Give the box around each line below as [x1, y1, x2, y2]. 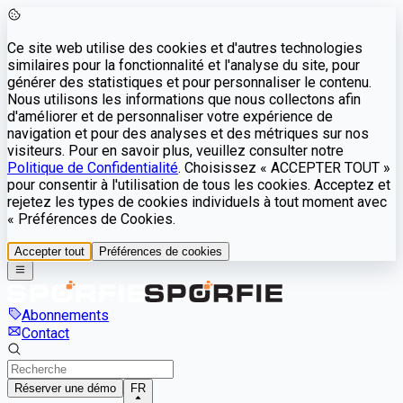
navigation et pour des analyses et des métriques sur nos [7, 125, 369, 142]
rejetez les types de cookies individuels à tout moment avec [7, 193, 387, 210]
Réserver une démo [14, 381, 116, 396]
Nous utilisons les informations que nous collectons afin [7, 91, 361, 108]
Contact [22, 325, 69, 343]
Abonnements [22, 307, 109, 325]
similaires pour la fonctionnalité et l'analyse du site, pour [7, 57, 360, 74]
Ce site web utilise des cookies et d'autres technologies [7, 40, 363, 57]
